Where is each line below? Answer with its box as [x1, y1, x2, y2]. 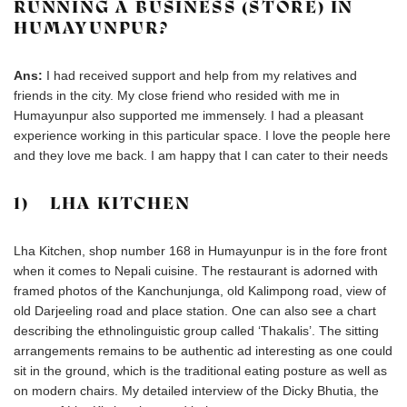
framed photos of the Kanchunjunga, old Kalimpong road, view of [14, 283, 386, 298]
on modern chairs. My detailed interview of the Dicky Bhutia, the [14, 383, 379, 398]
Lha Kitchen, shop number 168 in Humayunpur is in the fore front [14, 243, 387, 258]
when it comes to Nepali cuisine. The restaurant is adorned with [14, 263, 378, 278]
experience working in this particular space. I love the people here [14, 128, 391, 143]
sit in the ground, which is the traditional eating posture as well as [14, 363, 387, 378]
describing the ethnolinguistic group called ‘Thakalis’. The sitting [14, 323, 379, 338]
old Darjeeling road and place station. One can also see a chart [14, 303, 376, 318]
